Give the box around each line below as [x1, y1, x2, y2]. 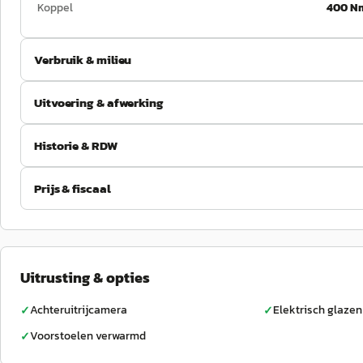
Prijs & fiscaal [34, 179, 111, 198]
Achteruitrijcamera [30, 301, 127, 318]
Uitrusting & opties [20, 267, 150, 288]
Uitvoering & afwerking [34, 93, 164, 112]
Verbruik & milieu [34, 50, 132, 69]
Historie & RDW [34, 136, 117, 155]
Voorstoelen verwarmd [30, 327, 146, 344]
